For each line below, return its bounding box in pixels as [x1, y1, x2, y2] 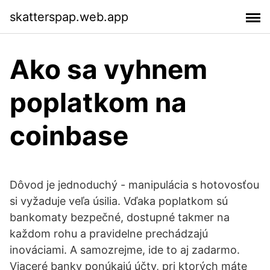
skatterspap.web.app [10, 9, 128, 24]
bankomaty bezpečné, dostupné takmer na [10, 211, 230, 224]
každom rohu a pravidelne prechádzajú [10, 227, 208, 240]
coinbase [10, 119, 128, 152]
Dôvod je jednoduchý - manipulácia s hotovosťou [10, 178, 259, 191]
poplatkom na [10, 86, 187, 119]
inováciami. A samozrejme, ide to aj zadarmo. [10, 243, 240, 256]
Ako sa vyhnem [10, 53, 207, 86]
